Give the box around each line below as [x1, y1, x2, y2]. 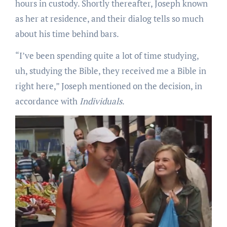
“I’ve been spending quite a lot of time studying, [15, 50, 199, 62]
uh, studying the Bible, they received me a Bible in [15, 65, 206, 77]
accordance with [15, 95, 80, 107]
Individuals [79, 95, 122, 107]
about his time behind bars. [15, 28, 119, 40]
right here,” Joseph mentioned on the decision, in [15, 80, 202, 92]
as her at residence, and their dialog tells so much [15, 13, 204, 25]
